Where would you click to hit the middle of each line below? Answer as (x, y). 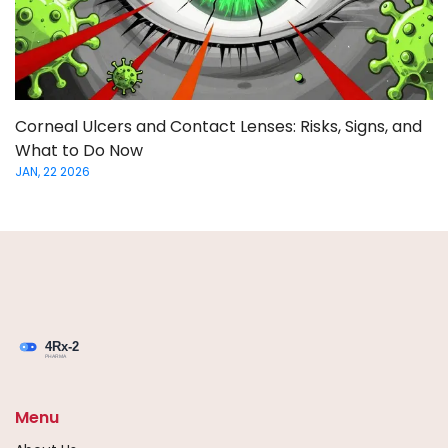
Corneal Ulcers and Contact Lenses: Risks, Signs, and (218, 126)
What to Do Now (79, 150)
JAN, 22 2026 (52, 171)
